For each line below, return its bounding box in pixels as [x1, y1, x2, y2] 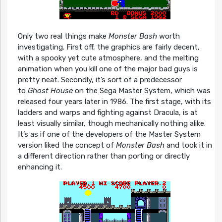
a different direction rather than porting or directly [17, 151, 190, 161]
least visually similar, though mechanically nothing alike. [17, 118, 206, 128]
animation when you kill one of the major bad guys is [17, 64, 198, 73]
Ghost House [27, 86, 73, 95]
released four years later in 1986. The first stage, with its [17, 97, 211, 106]
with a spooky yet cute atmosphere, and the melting [17, 53, 199, 62]
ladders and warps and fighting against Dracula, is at [17, 108, 198, 117]
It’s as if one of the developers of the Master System [17, 129, 201, 139]
